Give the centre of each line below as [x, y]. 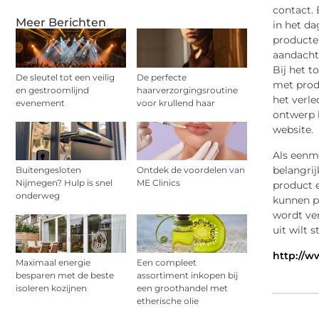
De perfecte [162, 77]
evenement [40, 103]
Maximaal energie [53, 263]
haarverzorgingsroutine [187, 90]
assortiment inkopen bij [187, 276]
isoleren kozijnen [51, 288]
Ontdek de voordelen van [191, 169]
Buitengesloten [48, 169]
